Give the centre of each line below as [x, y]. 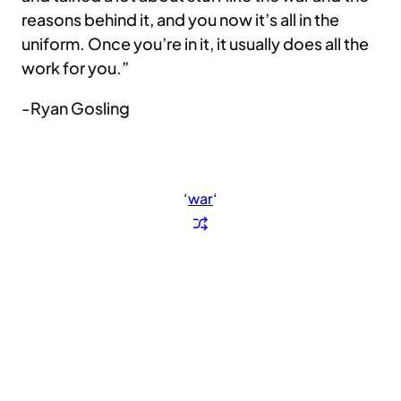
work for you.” [75, 68]
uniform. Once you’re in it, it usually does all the [195, 44]
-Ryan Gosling [76, 108]
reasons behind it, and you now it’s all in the [180, 20]
